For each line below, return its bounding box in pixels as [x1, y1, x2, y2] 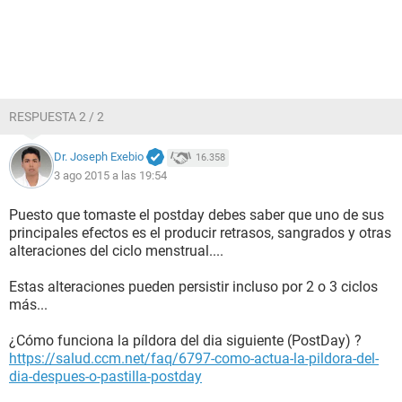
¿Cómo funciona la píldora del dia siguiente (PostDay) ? [9, 332, 362, 349]
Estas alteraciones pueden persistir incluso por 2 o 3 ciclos [9, 278, 378, 295]
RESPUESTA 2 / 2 [9, 109, 104, 124]
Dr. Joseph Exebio [54, 150, 144, 164]
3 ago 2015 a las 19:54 [54, 168, 167, 182]
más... [9, 296, 48, 313]
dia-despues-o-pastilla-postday [9, 368, 202, 385]
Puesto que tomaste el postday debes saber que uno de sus [9, 206, 384, 223]
